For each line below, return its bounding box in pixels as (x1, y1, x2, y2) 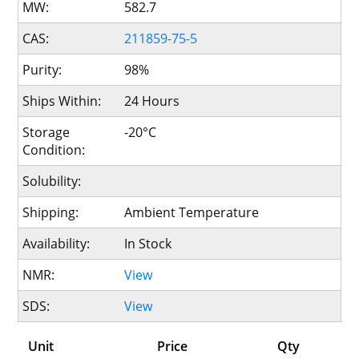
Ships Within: (22, 92, 102, 110)
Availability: (22, 235, 91, 252)
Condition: (22, 141, 86, 159)
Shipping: (22, 204, 79, 221)
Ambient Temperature (123, 204, 259, 221)
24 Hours (123, 92, 179, 110)
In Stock (123, 235, 171, 252)
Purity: (22, 61, 63, 79)
